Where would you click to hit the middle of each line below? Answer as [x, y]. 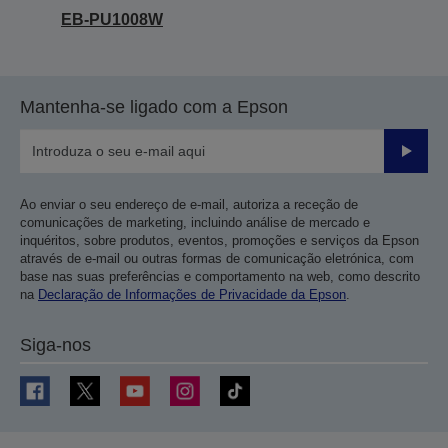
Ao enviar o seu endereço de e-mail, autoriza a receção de [189, 204]
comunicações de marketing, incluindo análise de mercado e [195, 222]
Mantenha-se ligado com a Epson [154, 107]
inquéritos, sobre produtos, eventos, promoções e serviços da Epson [219, 240]
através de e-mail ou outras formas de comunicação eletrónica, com [217, 258]
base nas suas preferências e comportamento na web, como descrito [220, 276]
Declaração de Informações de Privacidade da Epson [192, 294]
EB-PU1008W [112, 19]
